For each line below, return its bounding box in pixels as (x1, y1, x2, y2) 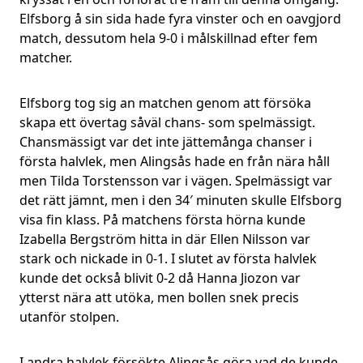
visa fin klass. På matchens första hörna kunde (19, 211, 305, 228)
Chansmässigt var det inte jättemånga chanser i (19, 133, 312, 151)
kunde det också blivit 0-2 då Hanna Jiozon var (19, 269, 301, 287)
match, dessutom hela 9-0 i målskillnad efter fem (19, 29, 318, 47)
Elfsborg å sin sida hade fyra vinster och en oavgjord (19, 10, 341, 28)
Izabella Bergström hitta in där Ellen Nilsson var (19, 230, 310, 248)
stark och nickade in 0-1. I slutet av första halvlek (19, 250, 317, 267)
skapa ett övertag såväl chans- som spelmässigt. (19, 113, 315, 131)
